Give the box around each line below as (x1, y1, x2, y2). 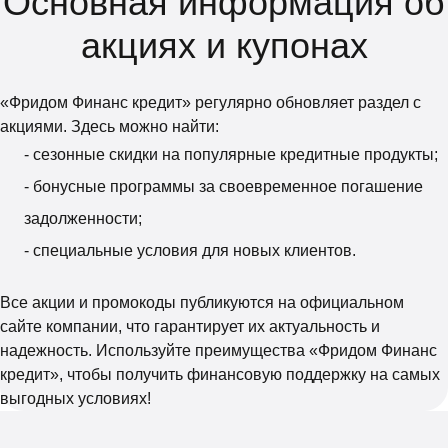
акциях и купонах (80, 24, 368, 66)
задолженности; (24, 209, 142, 227)
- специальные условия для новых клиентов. (24, 241, 356, 259)
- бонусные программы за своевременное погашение (24, 177, 423, 195)
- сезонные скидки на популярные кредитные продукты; (24, 145, 438, 163)
